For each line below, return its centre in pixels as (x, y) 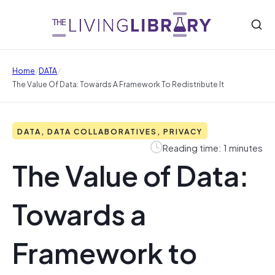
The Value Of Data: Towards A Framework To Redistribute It (118, 83)
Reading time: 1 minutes (213, 147)
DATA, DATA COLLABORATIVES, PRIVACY (110, 131)
